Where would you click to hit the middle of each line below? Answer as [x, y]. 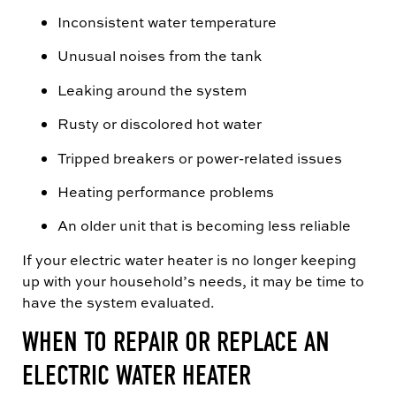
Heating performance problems [166, 192]
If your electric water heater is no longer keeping [189, 259]
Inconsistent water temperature [167, 23]
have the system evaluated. [118, 302]
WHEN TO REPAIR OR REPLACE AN [176, 342]
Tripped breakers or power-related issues [200, 158]
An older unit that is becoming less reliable [204, 226]
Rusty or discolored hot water [160, 124]
